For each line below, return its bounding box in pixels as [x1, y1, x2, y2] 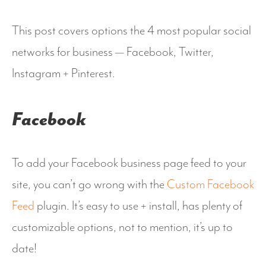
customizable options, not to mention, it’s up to [12, 220, 233, 235]
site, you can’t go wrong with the [12, 177, 167, 192]
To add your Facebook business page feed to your [12, 156, 246, 170]
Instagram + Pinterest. [12, 66, 115, 81]
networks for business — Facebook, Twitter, [12, 45, 214, 59]
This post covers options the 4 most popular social [12, 24, 251, 38]
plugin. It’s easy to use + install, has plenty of [34, 198, 242, 213]
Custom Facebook [167, 177, 254, 192]
